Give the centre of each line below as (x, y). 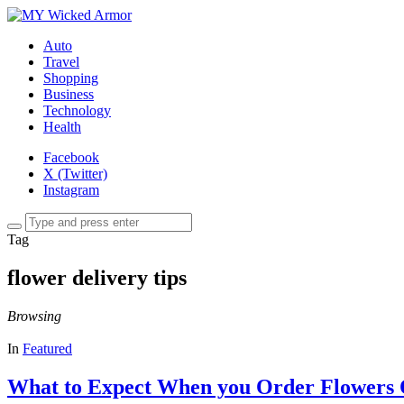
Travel (61, 62)
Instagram (71, 190)
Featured (47, 348)
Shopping (71, 78)
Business (69, 94)
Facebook (71, 157)
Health (62, 127)
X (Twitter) (75, 174)
